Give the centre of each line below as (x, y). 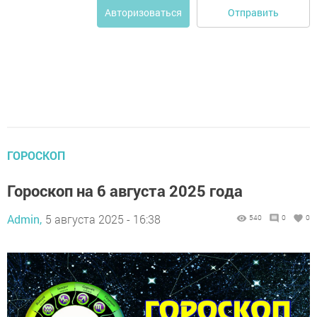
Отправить (253, 12)
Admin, (24, 219)
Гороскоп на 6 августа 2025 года (125, 191)
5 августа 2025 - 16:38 (103, 219)
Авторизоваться (143, 12)
